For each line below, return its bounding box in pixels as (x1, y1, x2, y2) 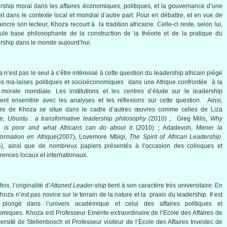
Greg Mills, (174, 115, 211, 122)
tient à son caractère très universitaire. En (106, 182, 223, 189)
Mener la (196, 124, 223, 131)
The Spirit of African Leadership (129, 133, 221, 140)
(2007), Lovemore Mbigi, (56, 133, 130, 140)
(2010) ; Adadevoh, (132, 124, 196, 131)
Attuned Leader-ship (50, 182, 106, 189)
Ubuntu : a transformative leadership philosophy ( (7, 115, 151, 122)
